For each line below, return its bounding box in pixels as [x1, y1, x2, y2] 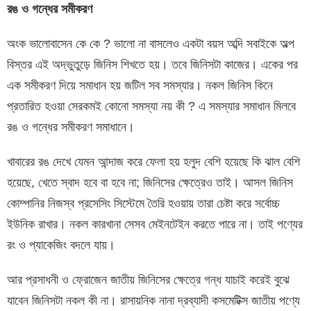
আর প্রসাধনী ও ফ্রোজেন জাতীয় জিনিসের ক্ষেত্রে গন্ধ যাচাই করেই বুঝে [7, 272, 289, 287]
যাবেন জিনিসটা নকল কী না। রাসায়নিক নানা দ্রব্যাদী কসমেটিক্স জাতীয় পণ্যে [7, 293, 300, 308]
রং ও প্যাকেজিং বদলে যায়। [7, 237, 115, 252]
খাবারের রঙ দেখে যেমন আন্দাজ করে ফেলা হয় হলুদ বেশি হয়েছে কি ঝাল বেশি [7, 154, 300, 169]
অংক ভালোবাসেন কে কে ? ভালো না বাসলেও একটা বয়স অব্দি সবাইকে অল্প [7, 36, 294, 51]
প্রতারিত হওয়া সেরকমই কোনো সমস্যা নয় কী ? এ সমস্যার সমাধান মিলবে [7, 99, 296, 113]
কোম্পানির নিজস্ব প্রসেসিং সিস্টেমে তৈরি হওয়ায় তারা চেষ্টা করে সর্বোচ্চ [7, 196, 280, 210]
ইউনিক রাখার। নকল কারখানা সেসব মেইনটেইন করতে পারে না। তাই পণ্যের [7, 217, 303, 231]
